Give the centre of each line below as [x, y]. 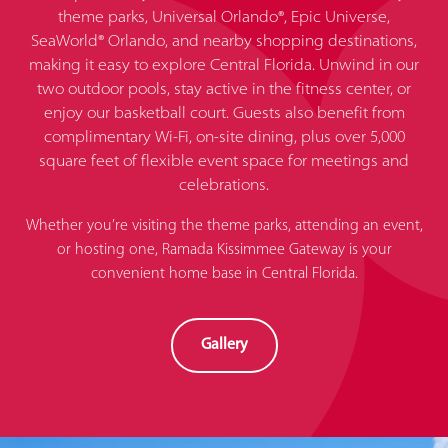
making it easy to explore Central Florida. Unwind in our [224, 66]
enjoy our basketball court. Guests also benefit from [224, 114]
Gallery [224, 345]
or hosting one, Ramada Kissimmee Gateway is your [224, 250]
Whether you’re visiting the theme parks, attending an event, [224, 226]
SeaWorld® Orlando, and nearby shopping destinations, [224, 42]
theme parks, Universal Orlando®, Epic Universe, [224, 18]
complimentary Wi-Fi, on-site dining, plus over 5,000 [224, 138]
